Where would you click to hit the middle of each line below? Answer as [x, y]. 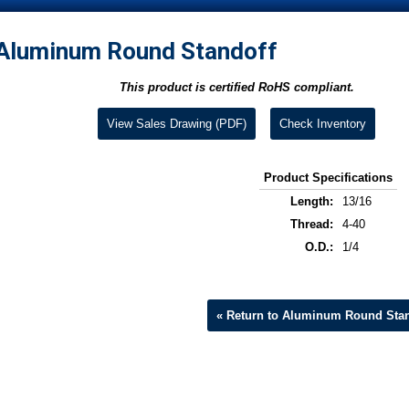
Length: [311, 202]
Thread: [311, 225]
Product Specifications [328, 178]
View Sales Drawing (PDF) [177, 124]
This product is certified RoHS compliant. [236, 88]
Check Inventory [323, 124]
